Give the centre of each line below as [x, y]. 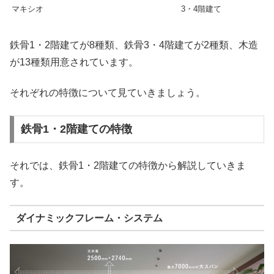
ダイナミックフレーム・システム [89, 218]
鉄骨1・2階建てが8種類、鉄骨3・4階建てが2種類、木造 [134, 45]
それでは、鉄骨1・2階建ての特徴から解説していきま [128, 165]
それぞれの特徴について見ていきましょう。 [108, 93]
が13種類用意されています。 [74, 62]
